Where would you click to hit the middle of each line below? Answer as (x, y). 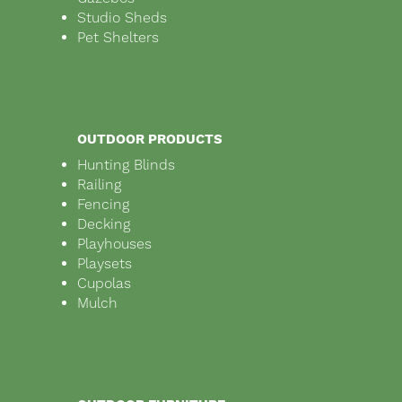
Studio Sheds (122, 18)
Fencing (103, 205)
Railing (99, 185)
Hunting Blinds (126, 165)
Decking (104, 224)
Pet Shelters (118, 38)
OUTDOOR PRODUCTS (150, 140)
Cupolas (104, 284)
